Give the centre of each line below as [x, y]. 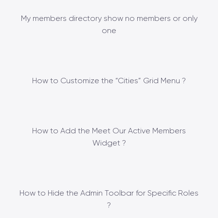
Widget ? [109, 143]
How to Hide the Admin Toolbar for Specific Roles [109, 193]
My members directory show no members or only [109, 18]
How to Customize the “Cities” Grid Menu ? [109, 80]
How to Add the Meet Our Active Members [109, 130]
